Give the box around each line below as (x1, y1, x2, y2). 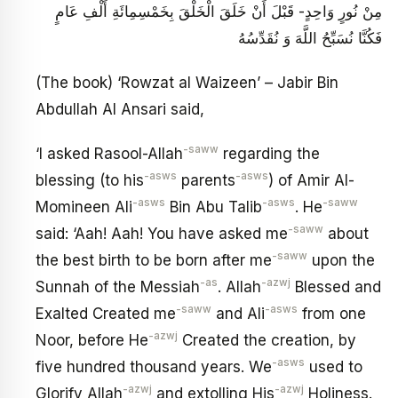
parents (177, 171, 235, 189)
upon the (307, 251, 375, 269)
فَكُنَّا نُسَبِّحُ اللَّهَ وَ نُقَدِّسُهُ (238, 29, 382, 48)
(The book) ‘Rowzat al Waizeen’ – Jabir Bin (36, 73, 338, 92)
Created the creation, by (178, 330, 356, 349)
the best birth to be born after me (36, 251, 272, 269)
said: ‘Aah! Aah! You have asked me (36, 224, 288, 243)
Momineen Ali (36, 197, 132, 216)
